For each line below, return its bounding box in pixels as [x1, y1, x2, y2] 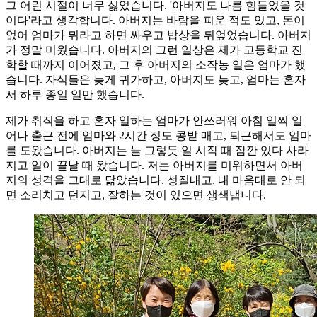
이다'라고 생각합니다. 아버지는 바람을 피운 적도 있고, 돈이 [6, 13, 305, 26]
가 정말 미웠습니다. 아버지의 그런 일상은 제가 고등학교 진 [6, 43, 303, 56]
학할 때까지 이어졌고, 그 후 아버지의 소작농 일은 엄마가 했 [6, 58, 306, 71]
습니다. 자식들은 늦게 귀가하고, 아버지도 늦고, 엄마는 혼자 [6, 73, 306, 86]
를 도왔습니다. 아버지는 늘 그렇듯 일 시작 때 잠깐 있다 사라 [6, 144, 309, 156]
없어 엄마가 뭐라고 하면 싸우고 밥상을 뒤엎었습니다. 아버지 [6, 28, 311, 41]
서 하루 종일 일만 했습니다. [6, 88, 144, 100]
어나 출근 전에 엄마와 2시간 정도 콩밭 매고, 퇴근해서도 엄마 [6, 129, 311, 142]
